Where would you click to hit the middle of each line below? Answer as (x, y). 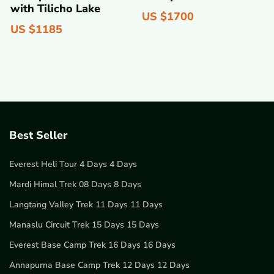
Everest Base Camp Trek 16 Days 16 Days (92, 245)
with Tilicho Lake (55, 9)
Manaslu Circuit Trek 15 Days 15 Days (84, 225)
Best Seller (38, 135)
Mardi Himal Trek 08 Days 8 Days (75, 185)
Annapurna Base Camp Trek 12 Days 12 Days (99, 265)
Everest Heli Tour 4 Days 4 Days (73, 165)
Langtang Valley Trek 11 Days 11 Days (86, 205)
